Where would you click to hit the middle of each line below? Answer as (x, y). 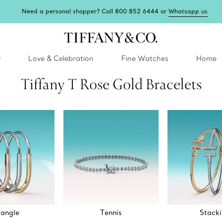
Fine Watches (145, 58)
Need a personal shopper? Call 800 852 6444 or (95, 11)
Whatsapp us (188, 11)
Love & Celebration (61, 58)
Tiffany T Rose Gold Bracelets (111, 84)
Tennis (111, 213)
